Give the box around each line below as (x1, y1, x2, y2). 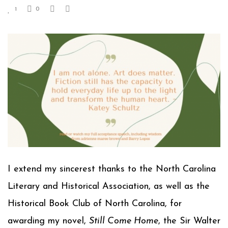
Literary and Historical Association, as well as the (8, 181, 210, 191)
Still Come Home (89, 216, 158, 226)
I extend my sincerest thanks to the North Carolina (8, 164, 216, 174)
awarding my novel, (8, 216, 89, 226)
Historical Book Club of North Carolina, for (8, 198, 182, 209)
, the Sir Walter (158, 216, 220, 226)
